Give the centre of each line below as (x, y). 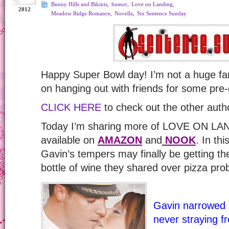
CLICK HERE (71, 107)
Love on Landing (152, 4)
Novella (124, 13)
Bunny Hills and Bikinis (79, 4)
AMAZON (120, 140)
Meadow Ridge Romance (81, 13)
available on (69, 140)
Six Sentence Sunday (162, 13)
